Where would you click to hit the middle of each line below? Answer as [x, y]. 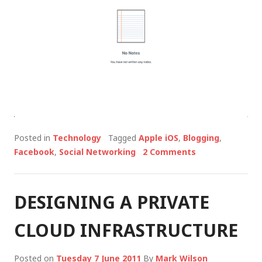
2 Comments [169, 152]
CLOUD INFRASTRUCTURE [126, 230]
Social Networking [97, 152]
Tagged [123, 138]
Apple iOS [158, 138]
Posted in [33, 138]
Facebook [34, 152]
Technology [77, 138]
